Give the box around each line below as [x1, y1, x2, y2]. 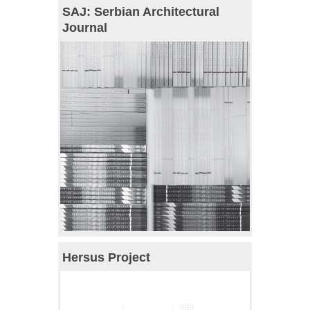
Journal [62, 21, 107, 35]
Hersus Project [62, 250, 150, 265]
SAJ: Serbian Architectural [62, 5, 219, 19]
